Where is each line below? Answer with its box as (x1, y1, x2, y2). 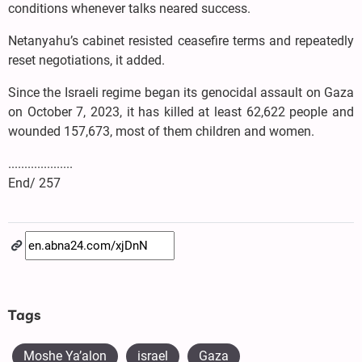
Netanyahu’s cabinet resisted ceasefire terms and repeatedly (8, 33, 354, 49)
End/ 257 (8, 175, 61, 192)
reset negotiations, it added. (8, 53, 165, 69)
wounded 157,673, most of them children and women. (8, 124, 314, 140)
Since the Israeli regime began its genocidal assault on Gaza (8, 85, 354, 101)
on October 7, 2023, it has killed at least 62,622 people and (8, 104, 354, 120)
